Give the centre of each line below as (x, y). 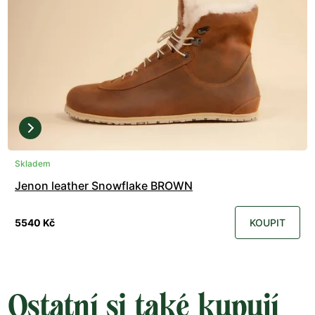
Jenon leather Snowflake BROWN (104, 186)
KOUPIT (268, 223)
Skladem (33, 164)
